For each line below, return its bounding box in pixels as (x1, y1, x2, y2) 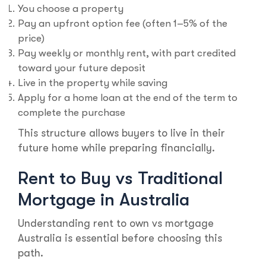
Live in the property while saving (18, 77, 167, 89)
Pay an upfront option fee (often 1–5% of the (18, 18, 227, 30)
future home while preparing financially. (18, 142, 215, 154)
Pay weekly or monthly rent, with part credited (18, 47, 236, 59)
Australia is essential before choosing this (18, 232, 222, 245)
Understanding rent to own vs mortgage (18, 217, 214, 230)
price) (18, 33, 45, 45)
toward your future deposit (18, 62, 145, 74)
